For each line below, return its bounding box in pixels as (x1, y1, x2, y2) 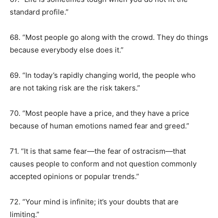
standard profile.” (10, 7, 69, 17)
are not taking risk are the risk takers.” (10, 83, 140, 92)
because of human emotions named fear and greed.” (10, 121, 189, 130)
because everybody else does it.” (10, 45, 124, 54)
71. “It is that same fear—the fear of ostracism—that (10, 146, 186, 156)
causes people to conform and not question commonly (10, 159, 197, 168)
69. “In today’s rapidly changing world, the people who (10, 71, 196, 80)
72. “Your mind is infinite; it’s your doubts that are (10, 197, 179, 206)
